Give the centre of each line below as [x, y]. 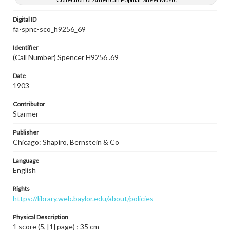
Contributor [29, 104]
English [24, 170]
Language [26, 160]
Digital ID [25, 19]
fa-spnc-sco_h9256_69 [49, 29]
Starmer [26, 114]
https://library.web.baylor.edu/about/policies [83, 198]
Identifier [26, 47]
